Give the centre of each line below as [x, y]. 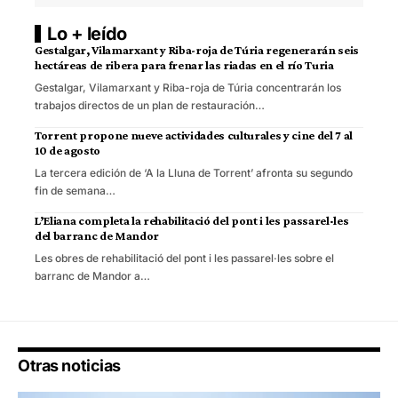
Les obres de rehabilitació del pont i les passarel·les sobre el [184, 258]
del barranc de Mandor [97, 235]
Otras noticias [69, 365]
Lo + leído [87, 33]
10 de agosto [68, 150]
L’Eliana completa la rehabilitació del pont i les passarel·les [192, 220]
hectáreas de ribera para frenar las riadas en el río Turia [184, 64]
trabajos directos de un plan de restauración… [150, 105]
